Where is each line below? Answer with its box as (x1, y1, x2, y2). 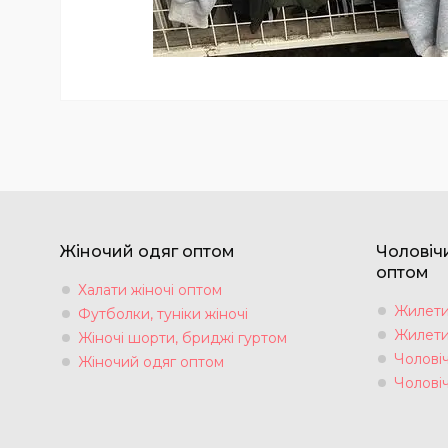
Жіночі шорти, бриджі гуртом (78, 329, 287, 348)
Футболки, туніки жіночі (78, 305, 248, 324)
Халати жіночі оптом (78, 281, 222, 300)
